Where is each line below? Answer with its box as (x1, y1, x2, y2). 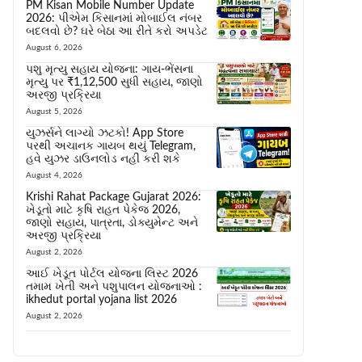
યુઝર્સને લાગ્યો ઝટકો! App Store (26, 127, 183, 139)
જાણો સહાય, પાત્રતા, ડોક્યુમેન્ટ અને (26, 217, 198, 229)
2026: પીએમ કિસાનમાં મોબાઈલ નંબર (26, 12, 202, 24)
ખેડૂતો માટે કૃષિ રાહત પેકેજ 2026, (26, 204, 180, 216)
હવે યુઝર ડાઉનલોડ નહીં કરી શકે (26, 153, 180, 165)
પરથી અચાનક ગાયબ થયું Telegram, (26, 140, 196, 152)
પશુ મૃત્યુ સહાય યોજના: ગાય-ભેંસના (26, 63, 193, 75)
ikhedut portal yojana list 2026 (26, 293, 177, 305)
